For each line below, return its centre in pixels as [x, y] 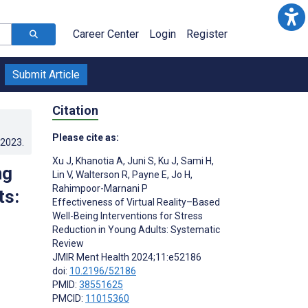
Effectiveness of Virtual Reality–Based [136, 202]
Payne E [148, 174]
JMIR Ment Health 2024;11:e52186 [127, 257]
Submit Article [46, 75]
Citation [75, 110]
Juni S [140, 161]
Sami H [195, 161]
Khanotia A [98, 161]
